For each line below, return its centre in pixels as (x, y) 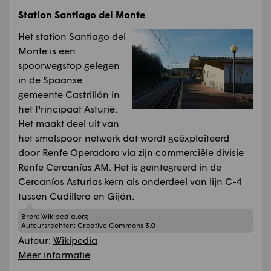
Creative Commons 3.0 (116, 226)
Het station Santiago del (72, 36)
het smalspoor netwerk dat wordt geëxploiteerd (124, 137)
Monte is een (47, 50)
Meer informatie (54, 255)
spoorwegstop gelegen (69, 65)
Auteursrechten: (49, 226)
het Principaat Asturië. (68, 108)
